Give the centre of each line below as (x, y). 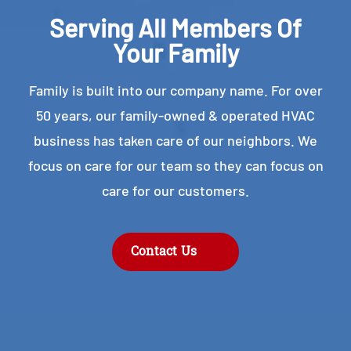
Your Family (175, 53)
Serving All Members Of (175, 28)
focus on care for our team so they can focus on (175, 166)
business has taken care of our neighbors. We (175, 141)
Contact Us (164, 252)
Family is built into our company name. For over (175, 90)
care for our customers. (175, 191)
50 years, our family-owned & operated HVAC (175, 116)
